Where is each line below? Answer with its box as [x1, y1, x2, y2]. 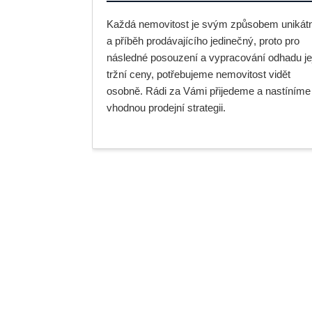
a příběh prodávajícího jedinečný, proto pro [107, 35, 299, 47]
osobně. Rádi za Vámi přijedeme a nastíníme [107, 85, 311, 97]
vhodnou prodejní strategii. [107, 102, 226, 114]
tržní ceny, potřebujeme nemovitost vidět [107, 68, 290, 80]
